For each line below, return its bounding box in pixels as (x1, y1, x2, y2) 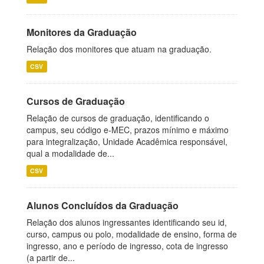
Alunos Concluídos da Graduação (27, 199, 179, 212)
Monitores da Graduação (27, 25, 137, 39)
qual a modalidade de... (27, 147, 114, 159)
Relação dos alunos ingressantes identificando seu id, (27, 216, 227, 228)
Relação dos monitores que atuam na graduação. (27, 43, 212, 55)
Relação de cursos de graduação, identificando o (27, 112, 209, 124)
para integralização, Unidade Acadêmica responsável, (27, 136, 227, 147)
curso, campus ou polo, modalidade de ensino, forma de (27, 228, 237, 240)
